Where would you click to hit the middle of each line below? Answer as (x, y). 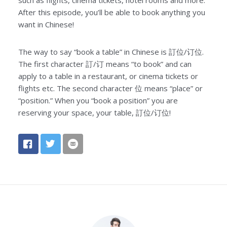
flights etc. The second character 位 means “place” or (110, 88)
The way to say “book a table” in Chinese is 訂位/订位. (111, 51)
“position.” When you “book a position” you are (98, 100)
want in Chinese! (46, 24)
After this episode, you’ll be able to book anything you (111, 12)
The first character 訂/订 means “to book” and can (105, 64)
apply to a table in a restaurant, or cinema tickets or (108, 76)
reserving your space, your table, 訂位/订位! (94, 112)
